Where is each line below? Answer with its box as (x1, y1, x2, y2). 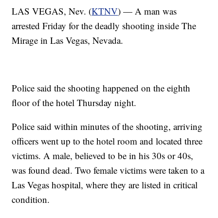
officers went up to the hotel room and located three (12, 134, 203, 147)
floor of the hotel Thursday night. (12, 96, 137, 109)
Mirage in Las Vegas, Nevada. (12, 34, 124, 46)
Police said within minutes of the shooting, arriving (12, 120, 203, 132)
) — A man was (118, 4, 177, 17)
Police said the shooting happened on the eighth (12, 81, 191, 94)
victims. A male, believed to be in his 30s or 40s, (12, 149, 194, 162)
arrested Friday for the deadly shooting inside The (12, 19, 197, 32)
